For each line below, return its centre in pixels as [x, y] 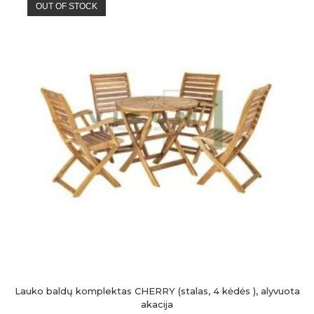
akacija [157, 305]
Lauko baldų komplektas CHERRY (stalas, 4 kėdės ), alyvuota [157, 291]
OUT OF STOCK [66, 7]
